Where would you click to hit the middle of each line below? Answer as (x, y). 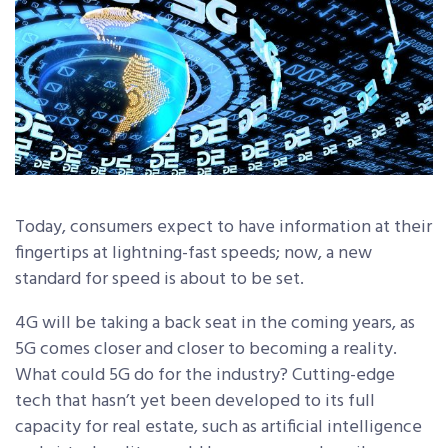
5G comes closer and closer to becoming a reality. (206, 350)
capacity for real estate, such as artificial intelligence (218, 428)
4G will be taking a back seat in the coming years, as (215, 324)
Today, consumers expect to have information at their (223, 228)
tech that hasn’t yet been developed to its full (195, 402)
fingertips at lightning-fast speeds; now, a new (193, 254)
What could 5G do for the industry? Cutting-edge (205, 376)
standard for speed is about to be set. (159, 280)
